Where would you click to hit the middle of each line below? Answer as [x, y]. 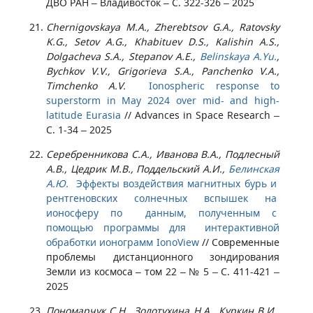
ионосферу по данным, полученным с [163, 213]
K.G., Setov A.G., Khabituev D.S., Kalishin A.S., [163, 42]
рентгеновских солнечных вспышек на [163, 198]
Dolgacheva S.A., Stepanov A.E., [123, 56]
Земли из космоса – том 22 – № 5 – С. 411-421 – [163, 271]
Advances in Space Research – [207, 115]
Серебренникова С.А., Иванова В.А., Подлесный [163, 154]
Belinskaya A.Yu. [238, 56]
